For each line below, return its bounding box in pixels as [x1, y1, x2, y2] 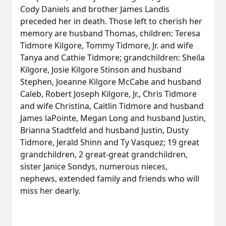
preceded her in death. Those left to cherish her [20, 16, 202, 27]
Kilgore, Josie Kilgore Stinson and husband [20, 64, 182, 75]
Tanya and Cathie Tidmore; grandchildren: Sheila [20, 52, 205, 63]
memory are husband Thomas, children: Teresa [20, 28, 200, 39]
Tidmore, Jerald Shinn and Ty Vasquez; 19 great [20, 137, 199, 148]
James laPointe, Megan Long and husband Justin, [20, 112, 206, 124]
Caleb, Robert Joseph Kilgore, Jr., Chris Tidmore [20, 88, 197, 99]
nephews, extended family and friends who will [20, 173, 199, 184]
